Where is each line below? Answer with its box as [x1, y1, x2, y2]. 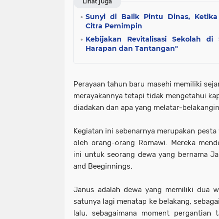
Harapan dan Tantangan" [86, 44, 178, 53]
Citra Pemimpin [86, 22, 142, 30]
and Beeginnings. [73, 162, 132, 171]
